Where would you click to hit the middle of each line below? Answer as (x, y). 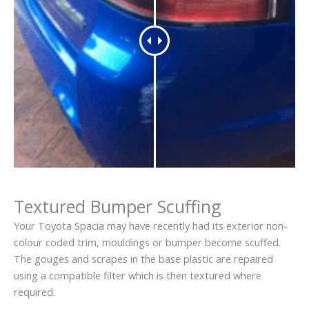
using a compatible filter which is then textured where (138, 275)
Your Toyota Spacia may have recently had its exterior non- (151, 225)
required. (34, 291)
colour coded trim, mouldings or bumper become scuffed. (147, 242)
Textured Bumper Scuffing (118, 206)
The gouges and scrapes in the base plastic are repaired (143, 258)
